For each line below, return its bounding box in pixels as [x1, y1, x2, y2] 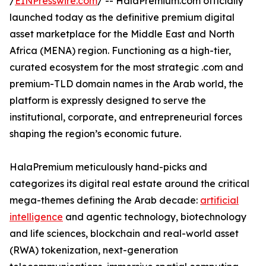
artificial [200, 194, 239, 207]
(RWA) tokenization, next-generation [9, 244, 178, 256]
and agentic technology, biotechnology [63, 211, 246, 223]
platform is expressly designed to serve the [9, 94, 206, 107]
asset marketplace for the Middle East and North [9, 28, 235, 40]
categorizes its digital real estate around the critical [9, 178, 249, 190]
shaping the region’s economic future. [9, 128, 181, 140]
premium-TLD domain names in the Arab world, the [9, 78, 243, 90]
